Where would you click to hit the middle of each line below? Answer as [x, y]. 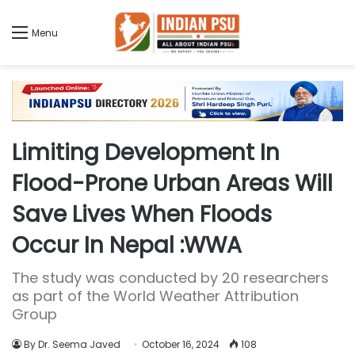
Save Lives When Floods [142, 215]
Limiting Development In [146, 153]
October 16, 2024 [181, 345]
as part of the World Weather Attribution [155, 296]
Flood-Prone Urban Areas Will [172, 184]
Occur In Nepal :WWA [127, 246]
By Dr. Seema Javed [72, 345]
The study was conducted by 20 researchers [170, 278]
